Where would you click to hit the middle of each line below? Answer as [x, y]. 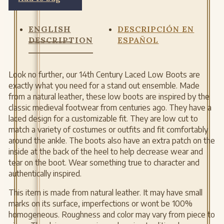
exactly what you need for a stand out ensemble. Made [104, 85]
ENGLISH [49, 29]
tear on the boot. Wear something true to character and [104, 162]
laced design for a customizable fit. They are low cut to [103, 118]
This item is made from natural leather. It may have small [105, 192]
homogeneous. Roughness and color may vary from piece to [111, 214]
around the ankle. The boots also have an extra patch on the [111, 140]
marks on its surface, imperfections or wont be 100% [100, 203]
